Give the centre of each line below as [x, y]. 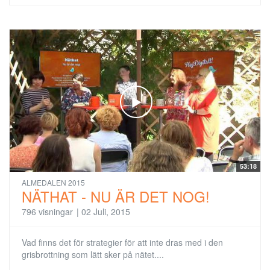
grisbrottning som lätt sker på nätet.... [93, 255]
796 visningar [47, 212]
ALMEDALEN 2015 [53, 183]
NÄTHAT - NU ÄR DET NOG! [116, 196]
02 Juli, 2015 [106, 212]
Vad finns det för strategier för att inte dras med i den [122, 243]
